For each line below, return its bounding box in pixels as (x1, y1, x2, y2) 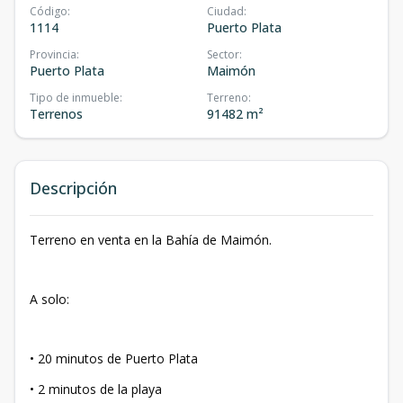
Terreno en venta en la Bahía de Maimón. (30, 231, 272, 249)
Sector (207, 47, 239, 63)
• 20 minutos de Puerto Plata (30, 350, 198, 368)
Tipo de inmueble (30, 90, 120, 106)
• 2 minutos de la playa (30, 381, 162, 399)
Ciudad (207, 4, 244, 20)
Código (30, 4, 67, 20)
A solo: (30, 291, 69, 309)
